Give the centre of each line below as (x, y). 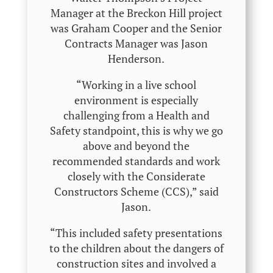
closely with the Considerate (136, 176)
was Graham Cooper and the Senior (136, 28)
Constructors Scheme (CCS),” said (136, 192)
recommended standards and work (136, 161)
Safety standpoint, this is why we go (136, 131)
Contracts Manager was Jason (136, 44)
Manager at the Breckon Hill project (136, 13)
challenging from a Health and (136, 115)
